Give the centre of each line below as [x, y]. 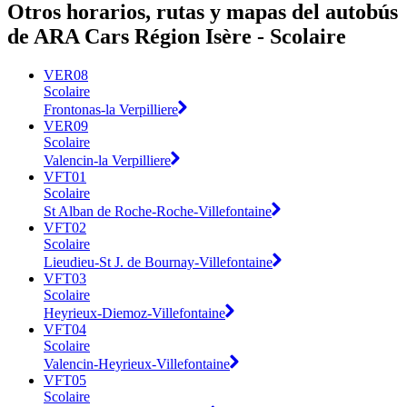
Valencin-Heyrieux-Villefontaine [137, 363]
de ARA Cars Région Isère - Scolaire [177, 37]
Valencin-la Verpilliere [107, 160]
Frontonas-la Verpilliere [111, 109]
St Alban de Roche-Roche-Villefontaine [158, 211]
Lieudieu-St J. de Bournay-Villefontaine [158, 262]
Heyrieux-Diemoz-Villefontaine [134, 313]
